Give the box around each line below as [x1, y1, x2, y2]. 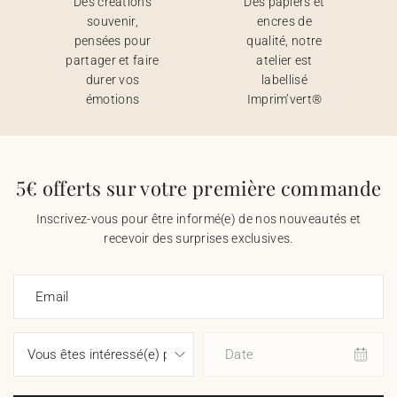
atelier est [256, 53, 313, 67]
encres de [257, 14, 312, 28]
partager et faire [66, 53, 160, 67]
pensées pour [74, 34, 152, 48]
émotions [85, 92, 140, 106]
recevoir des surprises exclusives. [104, 231, 293, 245]
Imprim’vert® [246, 92, 323, 106]
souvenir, [87, 14, 138, 28]
